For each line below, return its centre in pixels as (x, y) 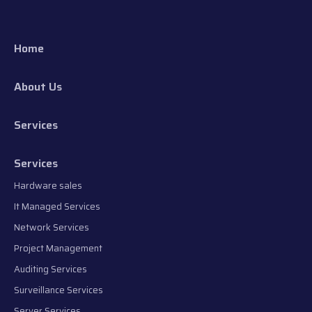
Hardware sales (48, 186)
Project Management (58, 249)
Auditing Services (50, 270)
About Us (38, 87)
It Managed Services (57, 207)
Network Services (52, 228)
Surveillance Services (58, 290)
